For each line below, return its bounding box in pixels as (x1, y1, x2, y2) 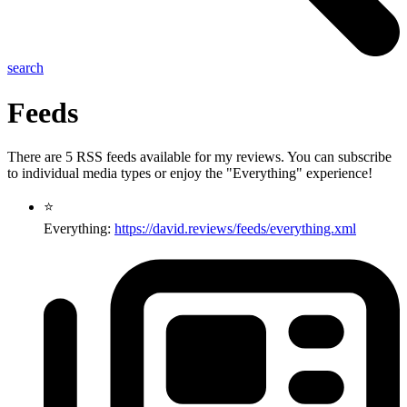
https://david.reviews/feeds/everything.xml (114, 220, 356, 236)
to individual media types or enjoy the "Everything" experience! (7, 164, 372, 181)
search (7, 60, 44, 76)
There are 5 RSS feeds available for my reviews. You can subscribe (7, 148, 392, 164)
